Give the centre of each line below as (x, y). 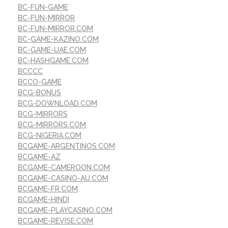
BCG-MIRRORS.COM (52, 124)
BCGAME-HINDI (44, 199)
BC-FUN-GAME (43, 7)
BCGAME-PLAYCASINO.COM (65, 210)
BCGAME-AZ (39, 156)
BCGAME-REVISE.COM (55, 221)
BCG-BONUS (39, 92)
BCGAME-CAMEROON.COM (64, 167)
